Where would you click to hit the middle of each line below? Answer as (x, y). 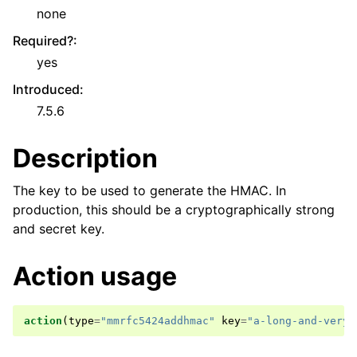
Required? (43, 41)
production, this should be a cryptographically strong (174, 210)
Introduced (46, 89)
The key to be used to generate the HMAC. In (149, 190)
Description (85, 158)
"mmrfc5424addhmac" (158, 321)
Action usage (95, 276)
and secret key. (59, 229)
